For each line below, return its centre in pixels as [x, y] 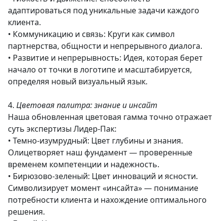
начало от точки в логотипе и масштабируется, [100, 70]
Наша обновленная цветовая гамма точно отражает [110, 117]
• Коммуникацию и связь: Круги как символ [91, 34]
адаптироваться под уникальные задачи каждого [104, 10]
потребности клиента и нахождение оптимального [107, 200]
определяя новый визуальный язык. [78, 81]
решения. [26, 212]
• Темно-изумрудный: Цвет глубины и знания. [95, 141]
